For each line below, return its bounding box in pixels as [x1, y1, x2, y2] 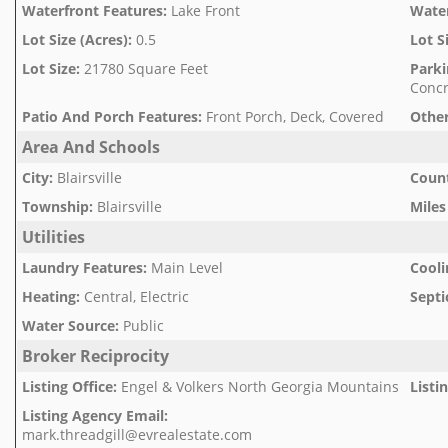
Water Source [22, 316, 115, 335]
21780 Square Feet [84, 59, 208, 78]
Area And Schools [22, 136, 160, 158]
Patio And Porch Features [22, 107, 198, 126]
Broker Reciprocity [22, 345, 169, 367]
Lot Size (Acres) [22, 30, 128, 49]
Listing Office [22, 377, 113, 396]
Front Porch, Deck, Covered [206, 107, 384, 126]
